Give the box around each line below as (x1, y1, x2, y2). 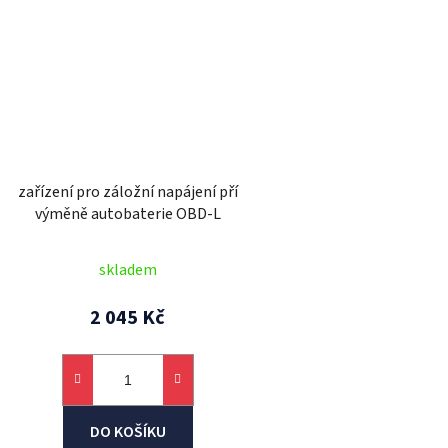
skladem (98, 259, 157, 282)
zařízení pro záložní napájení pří (17, 181, 238, 204)
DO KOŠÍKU (89, 421, 166, 444)
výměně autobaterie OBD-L (34, 203, 221, 226)
